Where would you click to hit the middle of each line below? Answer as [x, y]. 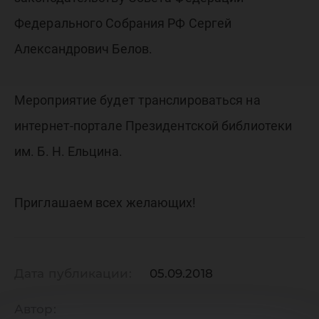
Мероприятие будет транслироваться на [137, 100]
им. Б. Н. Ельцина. [68, 151]
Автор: [35, 309]
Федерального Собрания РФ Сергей [123, 23]
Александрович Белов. [84, 49]
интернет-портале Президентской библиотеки [153, 126]
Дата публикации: [73, 273]
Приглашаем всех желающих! [105, 203]
